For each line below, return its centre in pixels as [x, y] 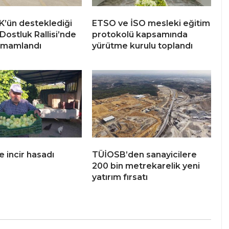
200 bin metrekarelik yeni [146, 166]
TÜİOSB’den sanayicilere [144, 155]
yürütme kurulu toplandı [142, 46]
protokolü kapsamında [140, 35]
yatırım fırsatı [120, 177]
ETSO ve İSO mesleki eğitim [151, 24]
